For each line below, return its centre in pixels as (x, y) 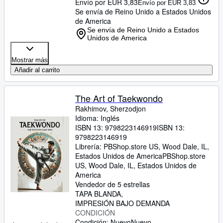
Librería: (89, 146)
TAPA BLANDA (98, 194)
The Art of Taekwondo (119, 98)
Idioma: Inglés (97, 118)
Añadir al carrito (37, 70)
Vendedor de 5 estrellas (112, 184)
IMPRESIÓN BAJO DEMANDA (122, 203)
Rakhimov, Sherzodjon (111, 109)
